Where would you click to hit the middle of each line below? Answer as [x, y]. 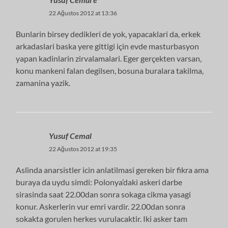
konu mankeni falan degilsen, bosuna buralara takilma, [110, 70]
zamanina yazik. [43, 82]
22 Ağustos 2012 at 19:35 [83, 149]
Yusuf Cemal [70, 135]
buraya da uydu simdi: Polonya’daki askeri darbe [99, 182]
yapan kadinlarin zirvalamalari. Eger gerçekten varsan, [109, 58]
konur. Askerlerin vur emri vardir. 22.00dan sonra [101, 206]
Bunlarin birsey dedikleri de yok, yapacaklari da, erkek [108, 34]
